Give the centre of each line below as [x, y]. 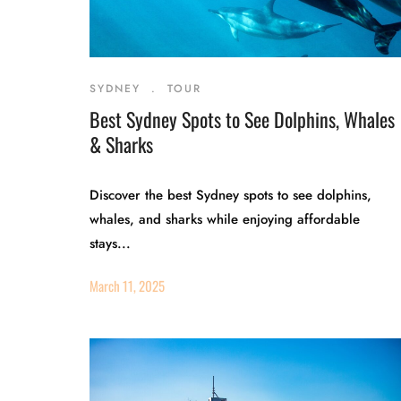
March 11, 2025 [127, 286]
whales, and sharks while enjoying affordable [225, 219]
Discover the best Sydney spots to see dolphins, [230, 195]
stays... [110, 243]
